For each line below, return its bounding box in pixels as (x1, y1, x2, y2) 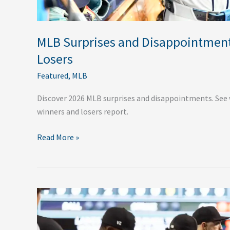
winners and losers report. (37, 106, 128, 117)
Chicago (36, 202, 65, 213)
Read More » (37, 131, 79, 142)
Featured (37, 70, 68, 81)
